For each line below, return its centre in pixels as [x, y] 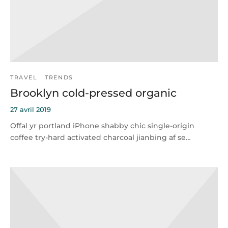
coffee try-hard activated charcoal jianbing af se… [101, 137]
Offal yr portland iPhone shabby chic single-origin [102, 125]
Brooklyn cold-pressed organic [93, 93]
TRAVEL [24, 77]
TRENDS [59, 77]
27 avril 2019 [31, 109]
